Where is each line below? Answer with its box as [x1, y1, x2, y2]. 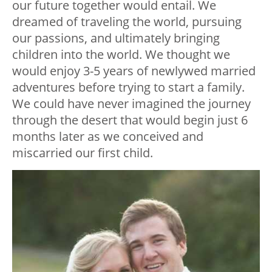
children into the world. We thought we [12, 46, 230, 63]
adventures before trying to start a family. [12, 79, 245, 96]
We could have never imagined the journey [12, 95, 251, 112]
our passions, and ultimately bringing [12, 30, 220, 47]
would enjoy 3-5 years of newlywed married [12, 63, 256, 80]
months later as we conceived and [12, 128, 203, 145]
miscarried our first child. [12, 144, 153, 161]
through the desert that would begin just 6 [12, 112, 248, 129]
